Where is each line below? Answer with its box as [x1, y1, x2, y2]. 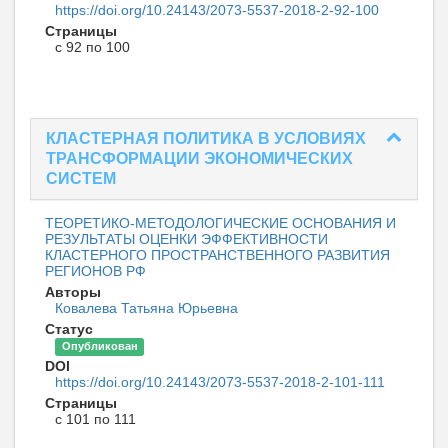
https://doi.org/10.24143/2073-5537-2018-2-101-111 [55, 374, 385, 391]
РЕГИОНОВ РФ [45, 263, 146, 280]
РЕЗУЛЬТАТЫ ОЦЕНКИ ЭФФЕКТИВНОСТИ [45, 231, 328, 248]
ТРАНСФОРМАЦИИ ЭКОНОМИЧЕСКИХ [46, 150, 353, 168]
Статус [45, 321, 93, 338]
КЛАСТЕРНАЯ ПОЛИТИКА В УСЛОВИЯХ [46, 130, 366, 148]
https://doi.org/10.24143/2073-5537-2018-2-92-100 [55, 2, 379, 19]
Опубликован [61, 340, 138, 353]
